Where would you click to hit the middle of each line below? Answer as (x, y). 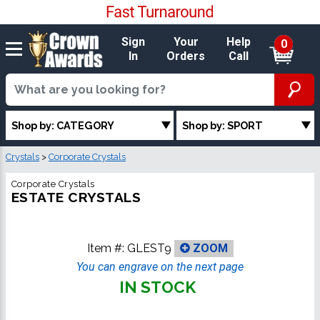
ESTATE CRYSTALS (76, 197)
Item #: (107, 248)
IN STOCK (157, 287)
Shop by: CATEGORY (63, 125)
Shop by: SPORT (223, 125)
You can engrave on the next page (160, 267)
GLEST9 (149, 248)
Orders (186, 56)
